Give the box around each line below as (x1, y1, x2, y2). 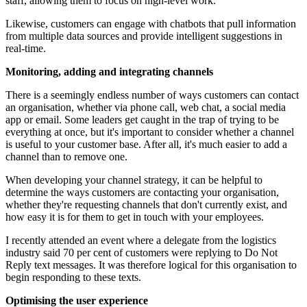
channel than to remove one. (5, 151, 127, 163)
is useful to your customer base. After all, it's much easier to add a (5, 138, 287, 151)
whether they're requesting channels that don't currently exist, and (5, 199, 287, 211)
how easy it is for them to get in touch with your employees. (5, 211, 264, 223)
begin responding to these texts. (5, 271, 141, 284)
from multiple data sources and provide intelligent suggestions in (5, 30, 282, 42)
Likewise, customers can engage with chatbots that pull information (5, 18, 296, 30)
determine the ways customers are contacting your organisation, (5, 186, 279, 199)
